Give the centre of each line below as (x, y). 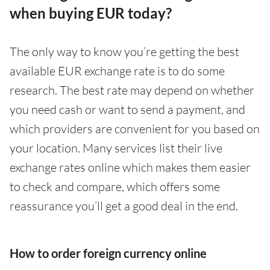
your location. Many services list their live (116, 148)
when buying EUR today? (91, 13)
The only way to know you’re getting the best (124, 52)
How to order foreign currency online (108, 253)
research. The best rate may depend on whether (132, 90)
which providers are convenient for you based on (135, 129)
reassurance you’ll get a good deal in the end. (124, 206)
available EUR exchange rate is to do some (117, 71)
